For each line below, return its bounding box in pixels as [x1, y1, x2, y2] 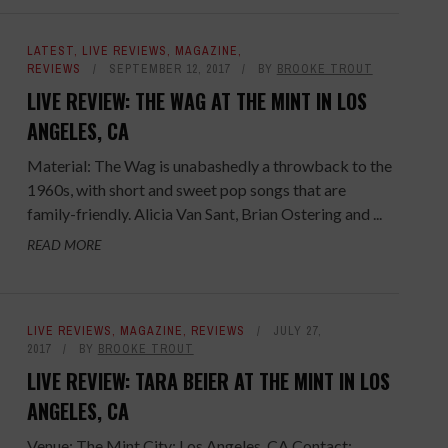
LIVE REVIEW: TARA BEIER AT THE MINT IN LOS [26, 365, 390, 396]
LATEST [26, 43, 74, 59]
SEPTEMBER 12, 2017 [108, 61, 230, 77]
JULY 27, [272, 322, 322, 339]
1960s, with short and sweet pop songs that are [26, 180, 346, 199]
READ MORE [26, 236, 101, 253]
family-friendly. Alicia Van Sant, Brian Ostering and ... [26, 204, 382, 223]
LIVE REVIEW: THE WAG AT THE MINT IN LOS [26, 86, 367, 116]
